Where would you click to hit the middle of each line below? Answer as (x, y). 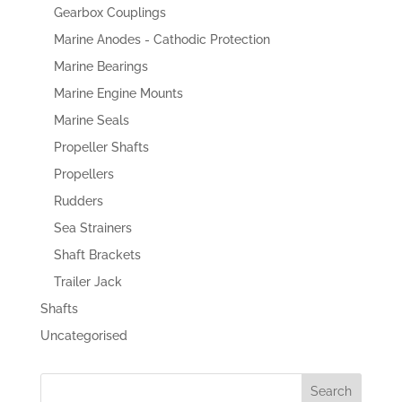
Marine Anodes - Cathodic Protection (162, 39)
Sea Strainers (92, 227)
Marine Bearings (100, 66)
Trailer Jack (87, 281)
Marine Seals (91, 120)
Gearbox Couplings (109, 12)
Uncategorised (83, 335)
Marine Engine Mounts (118, 93)
